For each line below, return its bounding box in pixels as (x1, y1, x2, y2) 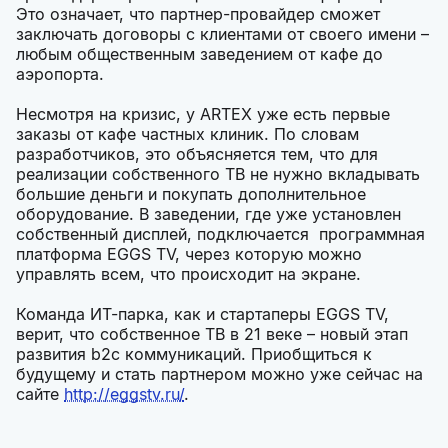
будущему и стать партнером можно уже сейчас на (16, 364, 423, 385)
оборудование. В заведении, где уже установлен (16, 204, 401, 225)
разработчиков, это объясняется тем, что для (16, 144, 378, 165)
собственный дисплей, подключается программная (16, 224, 425, 245)
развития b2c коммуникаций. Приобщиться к (16, 344, 372, 365)
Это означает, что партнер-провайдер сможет (16, 4, 380, 25)
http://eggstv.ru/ (64, 384, 184, 405)
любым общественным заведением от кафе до (16, 44, 383, 65)
